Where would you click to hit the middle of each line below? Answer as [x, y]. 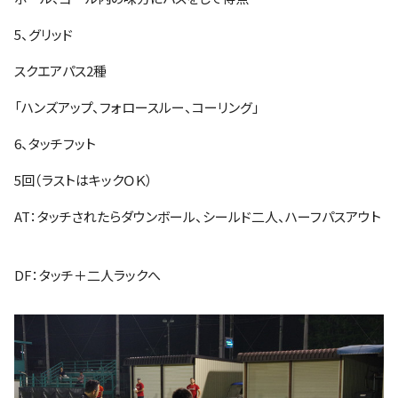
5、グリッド [44, 34]
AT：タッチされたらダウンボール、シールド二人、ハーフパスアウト [198, 216]
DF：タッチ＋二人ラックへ [88, 275]
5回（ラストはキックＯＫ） [92, 180]
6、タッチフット [62, 143]
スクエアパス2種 [75, 71]
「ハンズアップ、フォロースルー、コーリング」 [137, 107]
